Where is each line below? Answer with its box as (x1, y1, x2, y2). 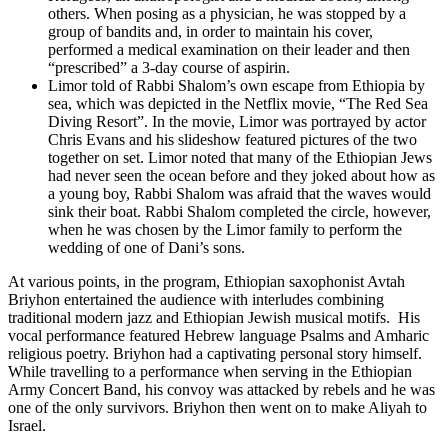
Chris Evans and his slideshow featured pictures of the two (48, 131, 417, 149)
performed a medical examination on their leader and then (48, 41, 410, 59)
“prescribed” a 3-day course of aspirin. (48, 59, 290, 77)
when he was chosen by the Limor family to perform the (48, 221, 402, 239)
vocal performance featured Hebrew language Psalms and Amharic (8, 327, 429, 345)
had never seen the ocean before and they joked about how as (48, 167, 435, 185)
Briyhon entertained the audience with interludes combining (8, 291, 384, 309)
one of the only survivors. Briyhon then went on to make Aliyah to (8, 399, 427, 417)
